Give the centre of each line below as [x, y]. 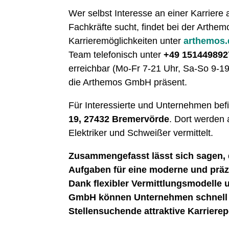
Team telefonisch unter [116, 55]
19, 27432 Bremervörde [119, 119]
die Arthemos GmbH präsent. [128, 83]
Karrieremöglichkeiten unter [126, 41]
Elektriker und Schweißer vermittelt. [141, 133]
